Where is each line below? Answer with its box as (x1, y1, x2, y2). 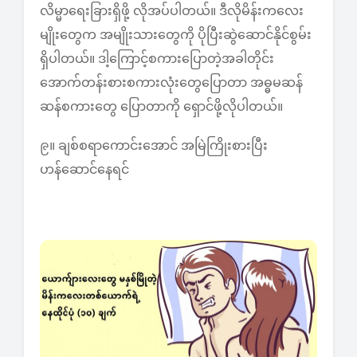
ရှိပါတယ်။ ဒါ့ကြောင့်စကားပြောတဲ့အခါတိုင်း (40, 52, 274, 66)
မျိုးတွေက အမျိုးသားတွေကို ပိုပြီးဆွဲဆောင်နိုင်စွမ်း (40, 28, 312, 42)
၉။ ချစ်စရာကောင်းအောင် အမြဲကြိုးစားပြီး (40, 139, 268, 153)
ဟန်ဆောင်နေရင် (40, 163, 129, 177)
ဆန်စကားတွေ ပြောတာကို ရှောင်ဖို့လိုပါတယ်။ (40, 100, 283, 114)
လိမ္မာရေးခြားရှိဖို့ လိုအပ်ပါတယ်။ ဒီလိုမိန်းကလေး (40, 4, 304, 18)
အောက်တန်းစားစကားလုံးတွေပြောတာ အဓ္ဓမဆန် (40, 76, 303, 90)
